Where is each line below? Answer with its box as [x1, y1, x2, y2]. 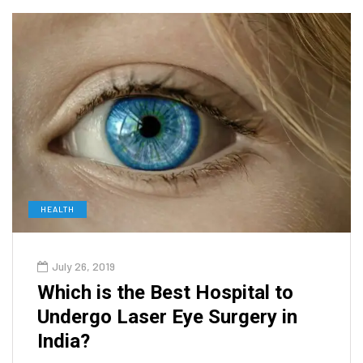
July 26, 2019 [52, 258, 115, 273]
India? [37, 329, 90, 352]
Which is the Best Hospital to [37, 280, 293, 304]
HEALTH [41, 203, 75, 214]
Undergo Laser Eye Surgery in [37, 305, 297, 328]
